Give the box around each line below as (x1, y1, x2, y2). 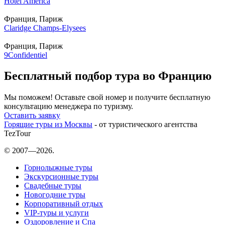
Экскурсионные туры (24, 172, 98, 181)
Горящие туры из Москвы (4, 120, 92, 129)
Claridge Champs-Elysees (4, 23, 86, 32)
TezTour (4, 129, 31, 138)
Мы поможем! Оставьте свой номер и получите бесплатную (4, 93, 210, 102)
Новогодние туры (24, 190, 85, 199)
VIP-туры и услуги (24, 208, 89, 217)
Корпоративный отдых (24, 199, 103, 208)
